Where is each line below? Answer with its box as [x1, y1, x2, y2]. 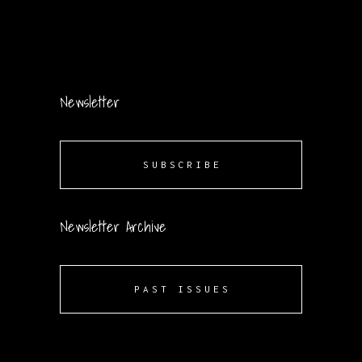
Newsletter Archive [60, 215, 166, 238]
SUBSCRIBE [142, 159, 222, 170]
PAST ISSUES [133, 284, 231, 294]
